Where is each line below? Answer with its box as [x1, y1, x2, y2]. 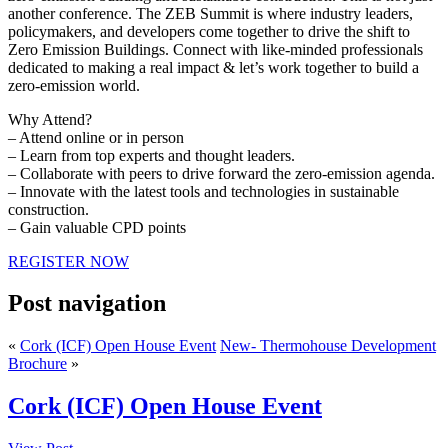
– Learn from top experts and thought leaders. [8, 146, 295, 164]
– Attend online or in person [8, 128, 184, 146]
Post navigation [8, 290, 166, 317]
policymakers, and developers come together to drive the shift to [8, 22, 410, 40]
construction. [8, 200, 89, 218]
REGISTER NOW [8, 252, 129, 270]
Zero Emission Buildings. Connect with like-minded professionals [8, 40, 423, 58]
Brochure [8, 355, 67, 373]
